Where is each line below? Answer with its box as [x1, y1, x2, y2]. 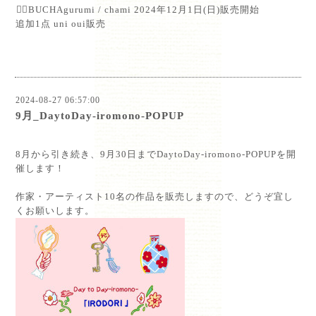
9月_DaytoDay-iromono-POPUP [16, 110, 184, 121]
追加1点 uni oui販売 [16, 18, 106, 29]
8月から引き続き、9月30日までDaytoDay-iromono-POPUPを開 [16, 149, 296, 159]
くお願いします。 [16, 205, 95, 216]
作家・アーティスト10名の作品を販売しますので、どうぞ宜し [16, 191, 293, 202]
